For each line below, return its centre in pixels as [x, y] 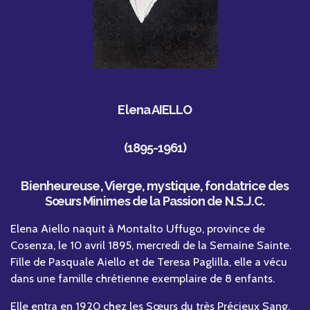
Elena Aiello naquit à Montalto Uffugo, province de [138, 229]
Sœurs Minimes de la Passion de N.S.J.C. [155, 201]
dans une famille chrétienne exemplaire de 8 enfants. [143, 279]
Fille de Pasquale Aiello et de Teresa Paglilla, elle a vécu [149, 262]
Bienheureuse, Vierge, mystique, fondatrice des [155, 185]
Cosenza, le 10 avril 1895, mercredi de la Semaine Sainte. [151, 245]
